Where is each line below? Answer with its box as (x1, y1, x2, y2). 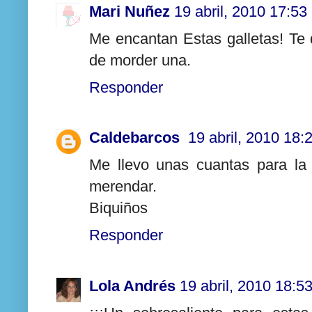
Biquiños (89, 199, 148, 217)
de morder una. (89, 51, 191, 69)
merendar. (89, 178, 157, 196)
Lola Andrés (89, 276, 175, 295)
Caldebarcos (89, 129, 184, 147)
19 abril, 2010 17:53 (174, 2, 307, 20)
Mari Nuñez (89, 2, 170, 20)
